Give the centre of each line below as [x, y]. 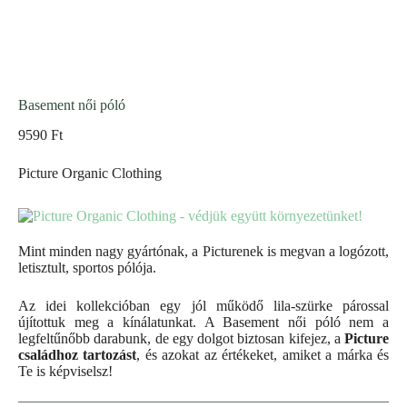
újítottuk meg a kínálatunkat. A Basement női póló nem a [203, 323]
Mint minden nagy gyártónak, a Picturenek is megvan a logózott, [203, 252]
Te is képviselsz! [65, 372]
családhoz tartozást [78, 355]
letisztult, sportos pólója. [87, 268]
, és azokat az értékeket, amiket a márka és [263, 355]
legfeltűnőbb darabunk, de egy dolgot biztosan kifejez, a [179, 339]
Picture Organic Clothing [90, 174]
